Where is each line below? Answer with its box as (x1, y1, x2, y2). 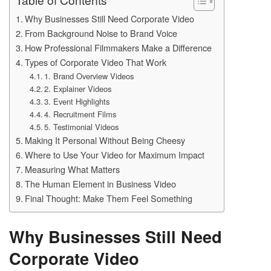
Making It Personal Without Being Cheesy (24, 133, 185, 146)
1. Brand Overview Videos (44, 70, 134, 82)
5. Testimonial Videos (44, 120, 119, 132)
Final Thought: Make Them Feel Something (24, 191, 192, 204)
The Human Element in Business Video (24, 177, 176, 190)
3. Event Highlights (44, 95, 110, 107)
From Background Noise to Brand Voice (24, 26, 177, 39)
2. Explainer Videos (44, 82, 112, 94)
